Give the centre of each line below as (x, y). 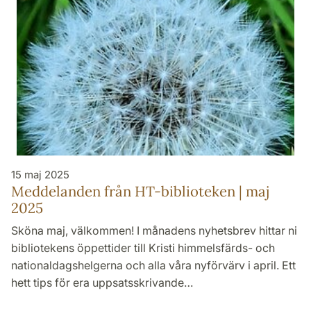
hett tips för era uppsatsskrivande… (102, 283)
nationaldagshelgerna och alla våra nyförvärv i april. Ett (153, 266)
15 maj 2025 (40, 175)
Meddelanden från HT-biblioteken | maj (140, 192)
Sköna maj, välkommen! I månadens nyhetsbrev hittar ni (154, 231)
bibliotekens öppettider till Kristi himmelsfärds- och (143, 248)
